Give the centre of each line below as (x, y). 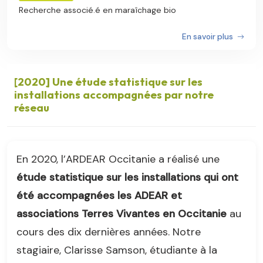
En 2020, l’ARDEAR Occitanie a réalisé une (118, 159)
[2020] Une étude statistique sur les (108, 82)
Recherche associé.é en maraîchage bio (97, 10)
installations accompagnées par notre (114, 95)
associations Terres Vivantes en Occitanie (122, 214)
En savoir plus (208, 37)
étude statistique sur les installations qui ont (127, 178)
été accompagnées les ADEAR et (99, 196)
